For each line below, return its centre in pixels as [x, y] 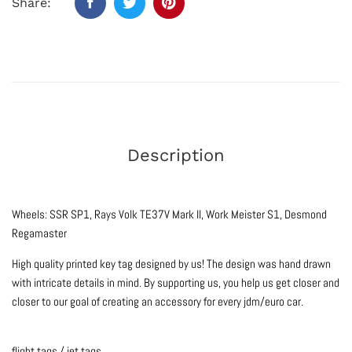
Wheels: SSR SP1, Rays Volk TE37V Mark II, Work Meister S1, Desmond [169, 214]
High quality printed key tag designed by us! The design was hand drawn [171, 263]
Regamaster [39, 233]
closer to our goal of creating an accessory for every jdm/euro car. [158, 301]
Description [176, 155]
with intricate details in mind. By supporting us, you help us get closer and [176, 282]
